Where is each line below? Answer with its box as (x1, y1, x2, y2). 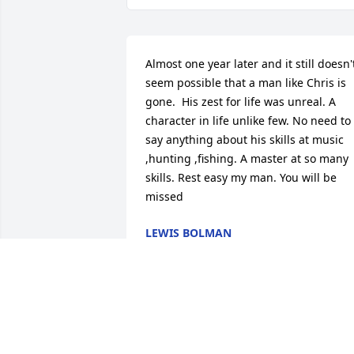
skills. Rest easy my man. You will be (145, 170, 337, 186)
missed (145, 189, 183, 205)
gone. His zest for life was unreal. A (145, 94, 336, 110)
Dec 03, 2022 (145, 241, 213, 257)
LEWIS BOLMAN (145, 225, 232, 241)
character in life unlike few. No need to (145, 113, 351, 129)
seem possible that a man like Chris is (145, 75, 346, 91)
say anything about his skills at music (145, 132, 344, 148)
